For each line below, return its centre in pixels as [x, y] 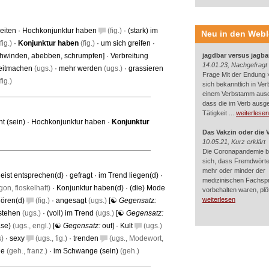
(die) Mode [147, 188]
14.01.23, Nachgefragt [235, 65]
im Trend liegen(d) [128, 175]
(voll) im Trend [70, 213]
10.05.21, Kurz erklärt [234, 142]
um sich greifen [126, 43]
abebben [46, 56]
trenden [86, 238]
